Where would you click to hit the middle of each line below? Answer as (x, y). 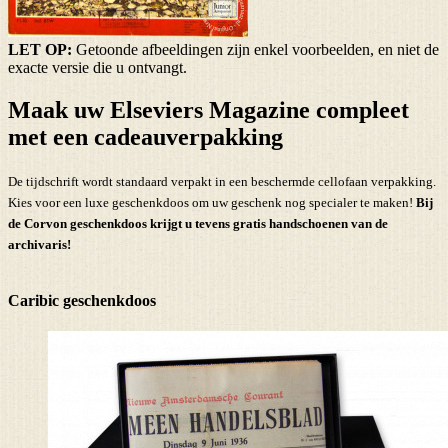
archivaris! (39, 244)
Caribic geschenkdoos (82, 301)
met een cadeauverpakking (145, 136)
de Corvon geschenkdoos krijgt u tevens (120, 223)
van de (368, 223)
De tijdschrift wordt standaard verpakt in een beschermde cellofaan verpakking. (222, 181)
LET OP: (40, 49)
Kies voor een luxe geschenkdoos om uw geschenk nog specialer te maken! (212, 202)
